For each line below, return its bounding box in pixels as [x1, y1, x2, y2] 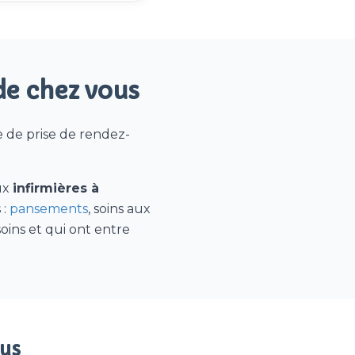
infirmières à [13, 181, 99, 196]
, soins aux [88, 201, 151, 216]
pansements [10, 201, 88, 216]
